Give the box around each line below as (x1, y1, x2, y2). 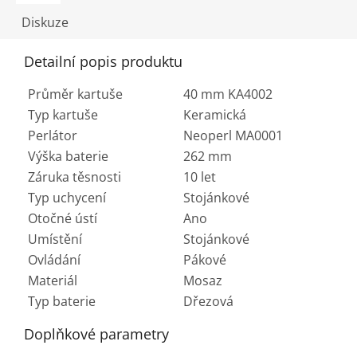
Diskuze (22, 14, 69, 32)
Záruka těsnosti (28, 168, 121, 186)
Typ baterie (28, 292, 96, 311)
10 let (183, 168, 216, 186)
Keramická (183, 106, 246, 124)
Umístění (28, 230, 82, 249)
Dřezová (183, 292, 233, 311)
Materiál (28, 272, 77, 290)
